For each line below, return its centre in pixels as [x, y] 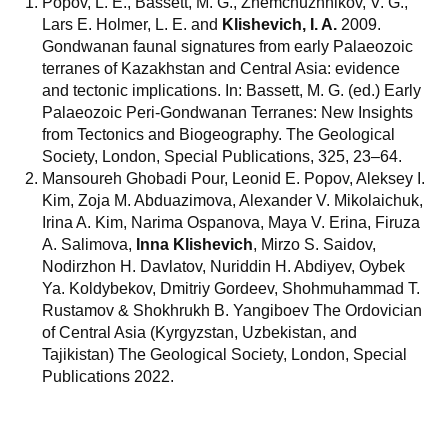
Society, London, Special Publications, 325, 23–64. [222, 156]
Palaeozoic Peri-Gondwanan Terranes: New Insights [227, 112]
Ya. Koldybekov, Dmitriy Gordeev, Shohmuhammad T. [231, 288]
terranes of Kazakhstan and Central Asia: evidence [221, 68]
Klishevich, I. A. [279, 24]
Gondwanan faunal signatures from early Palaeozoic [227, 46]
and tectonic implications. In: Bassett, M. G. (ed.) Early [231, 90]
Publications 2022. [108, 376]
